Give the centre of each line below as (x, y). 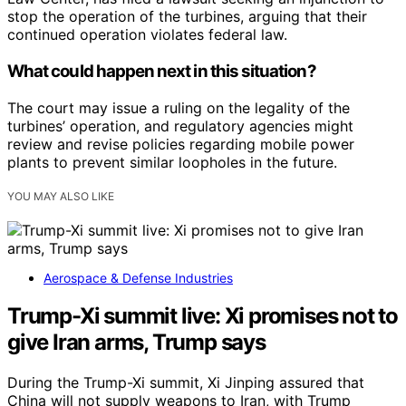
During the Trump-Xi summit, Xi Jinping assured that (186, 383)
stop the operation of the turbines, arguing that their (187, 17)
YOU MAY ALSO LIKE (61, 196)
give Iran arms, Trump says (136, 343)
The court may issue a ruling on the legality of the (179, 107)
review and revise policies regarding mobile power (181, 144)
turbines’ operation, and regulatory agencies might (180, 126)
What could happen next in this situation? (162, 71)
